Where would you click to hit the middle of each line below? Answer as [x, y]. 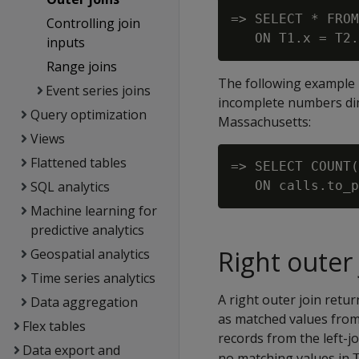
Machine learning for [93, 211]
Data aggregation [84, 302]
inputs [65, 42]
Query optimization [88, 115]
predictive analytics [88, 230]
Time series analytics [93, 278]
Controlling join [93, 23]
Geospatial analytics [90, 254]
